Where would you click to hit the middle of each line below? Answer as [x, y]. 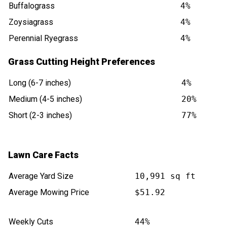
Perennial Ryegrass [43, 39]
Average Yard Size [41, 176]
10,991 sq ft [165, 176]
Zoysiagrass [31, 22]
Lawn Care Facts [43, 155]
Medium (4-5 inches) [45, 99]
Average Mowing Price [49, 193]
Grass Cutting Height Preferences [82, 62]
